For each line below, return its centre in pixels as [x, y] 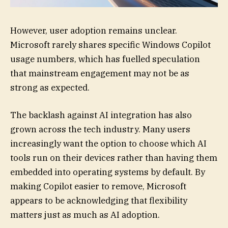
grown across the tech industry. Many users [100, 129]
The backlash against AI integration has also [101, 115]
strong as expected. [50, 87]
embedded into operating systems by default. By [108, 172]
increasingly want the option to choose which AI [108, 143]
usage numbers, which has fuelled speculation [105, 59]
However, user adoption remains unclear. [94, 30]
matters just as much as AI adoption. [85, 215]
